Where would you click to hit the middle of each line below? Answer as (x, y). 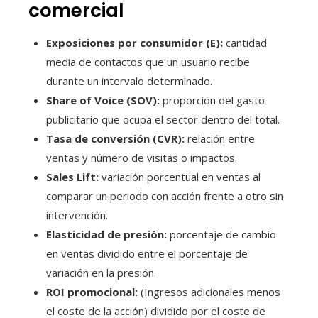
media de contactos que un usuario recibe (148, 61)
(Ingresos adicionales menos (209, 291)
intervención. (77, 215)
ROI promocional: (92, 291)
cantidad (245, 42)
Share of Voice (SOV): (103, 100)
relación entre (220, 138)
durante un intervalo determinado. (129, 81)
